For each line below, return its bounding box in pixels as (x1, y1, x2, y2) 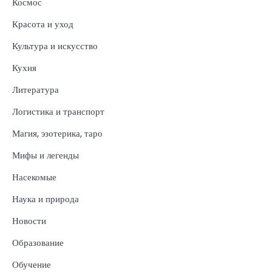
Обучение (12, 257, 51, 271)
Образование (12, 236, 64, 249)
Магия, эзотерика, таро (12, 126, 103, 140)
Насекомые (12, 170, 56, 183)
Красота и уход (12, 17, 73, 30)
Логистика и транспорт (12, 104, 104, 118)
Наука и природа (12, 192, 79, 205)
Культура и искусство (12, 39, 98, 52)
